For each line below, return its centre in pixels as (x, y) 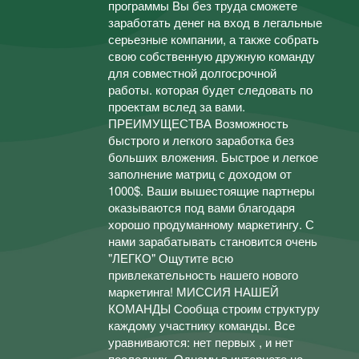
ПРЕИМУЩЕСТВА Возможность (198, 123)
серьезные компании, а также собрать (214, 39)
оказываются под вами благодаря (202, 207)
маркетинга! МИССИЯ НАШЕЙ (194, 291)
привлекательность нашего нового (203, 274)
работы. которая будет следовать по (210, 89)
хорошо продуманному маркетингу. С (211, 224)
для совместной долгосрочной (192, 73)
